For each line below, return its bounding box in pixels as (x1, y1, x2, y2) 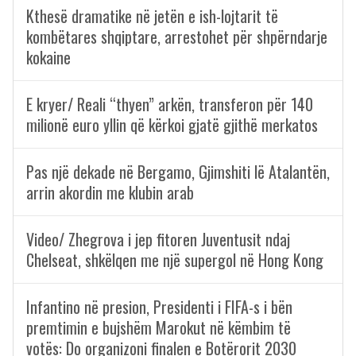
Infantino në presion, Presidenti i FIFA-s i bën (26, 295, 292, 319)
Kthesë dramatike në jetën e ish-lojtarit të (26, 4, 278, 28)
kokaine (26, 45, 71, 69)
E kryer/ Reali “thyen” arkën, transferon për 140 (26, 92, 313, 116)
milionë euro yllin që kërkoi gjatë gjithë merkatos (26, 113, 318, 137)
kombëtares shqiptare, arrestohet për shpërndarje (26, 25, 327, 48)
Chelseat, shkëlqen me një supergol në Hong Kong (26, 248, 323, 272)
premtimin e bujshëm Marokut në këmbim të (26, 315, 291, 339)
